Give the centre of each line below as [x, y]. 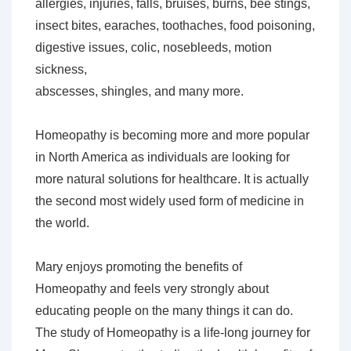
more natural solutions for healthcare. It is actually [172, 179]
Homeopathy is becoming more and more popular [172, 136]
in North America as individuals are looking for [163, 157]
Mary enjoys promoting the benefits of [139, 267]
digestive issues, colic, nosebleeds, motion [154, 48]
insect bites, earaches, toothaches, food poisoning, [175, 26]
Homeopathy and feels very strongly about [152, 289]
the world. [62, 223]
